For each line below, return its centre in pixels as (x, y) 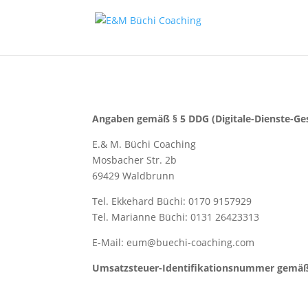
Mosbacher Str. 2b (135, 159)
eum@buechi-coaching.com (191, 242)
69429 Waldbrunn (134, 175)
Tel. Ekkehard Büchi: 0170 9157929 (172, 201)
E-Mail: (110, 242)
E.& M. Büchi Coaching (144, 144)
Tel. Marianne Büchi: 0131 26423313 (176, 217)
